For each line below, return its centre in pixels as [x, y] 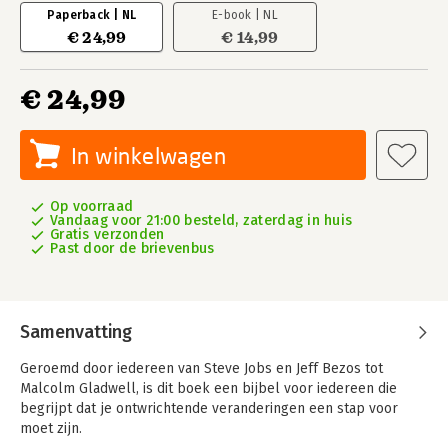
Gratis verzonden [107, 234]
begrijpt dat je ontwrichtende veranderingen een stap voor [209, 408]
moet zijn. [51, 428]
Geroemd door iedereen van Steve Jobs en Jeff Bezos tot [201, 368]
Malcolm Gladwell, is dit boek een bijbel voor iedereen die [208, 388]
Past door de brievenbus [132, 248]
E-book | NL [245, 15]
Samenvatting [76, 332]
